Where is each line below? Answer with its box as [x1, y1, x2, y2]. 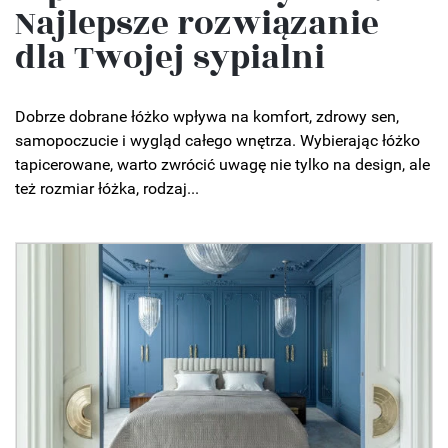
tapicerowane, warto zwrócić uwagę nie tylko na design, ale [15, 154, 430, 174]
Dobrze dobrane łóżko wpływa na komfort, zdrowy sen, [15, 106, 399, 126]
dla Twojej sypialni [15, 32, 325, 83]
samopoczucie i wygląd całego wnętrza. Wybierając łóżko [15, 130, 420, 150]
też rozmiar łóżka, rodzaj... [15, 178, 199, 198]
